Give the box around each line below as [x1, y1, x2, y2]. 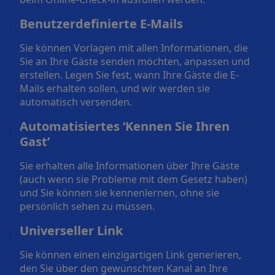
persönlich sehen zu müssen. [20, 199, 155, 213]
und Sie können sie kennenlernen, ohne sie [20, 185, 219, 199]
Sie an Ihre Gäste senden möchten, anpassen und [20, 54, 250, 68]
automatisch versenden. [20, 95, 132, 109]
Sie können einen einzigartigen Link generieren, [20, 247, 241, 261]
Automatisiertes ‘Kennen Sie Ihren [20, 117, 230, 134]
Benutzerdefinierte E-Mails [20, 15, 183, 32]
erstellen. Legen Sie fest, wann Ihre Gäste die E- [20, 68, 239, 82]
